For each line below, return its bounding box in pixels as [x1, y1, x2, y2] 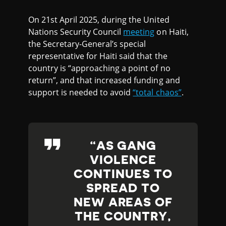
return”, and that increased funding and [28, 74, 180, 86]
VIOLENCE [90, 153, 156, 166]
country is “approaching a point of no [28, 62, 171, 74]
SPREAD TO [86, 182, 160, 194]
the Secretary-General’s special [28, 38, 146, 49]
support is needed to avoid [28, 86, 133, 98]
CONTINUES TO [74, 167, 173, 180]
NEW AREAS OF [73, 196, 173, 208]
